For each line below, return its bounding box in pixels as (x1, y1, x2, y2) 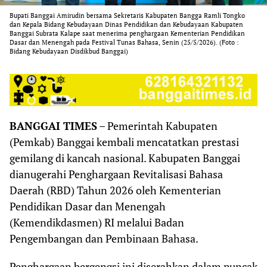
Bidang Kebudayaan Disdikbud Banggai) (10, 47, 128, 56)
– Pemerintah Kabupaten (97, 118, 218, 133)
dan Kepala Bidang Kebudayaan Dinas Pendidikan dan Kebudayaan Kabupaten (10, 20, 243, 29)
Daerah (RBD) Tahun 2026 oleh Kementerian (10, 182, 221, 197)
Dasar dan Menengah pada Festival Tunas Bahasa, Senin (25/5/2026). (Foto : (10, 38, 239, 47)
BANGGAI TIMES (10, 118, 97, 133)
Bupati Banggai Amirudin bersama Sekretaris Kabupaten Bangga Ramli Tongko (10, 11, 245, 20)
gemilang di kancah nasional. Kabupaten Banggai (10, 150, 240, 165)
